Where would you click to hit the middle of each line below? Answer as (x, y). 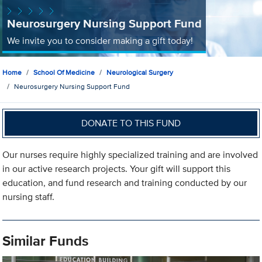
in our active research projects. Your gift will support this (117, 169)
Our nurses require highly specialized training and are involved (130, 155)
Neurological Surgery (140, 73)
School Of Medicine (64, 73)
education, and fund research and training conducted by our (125, 183)
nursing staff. (29, 197)
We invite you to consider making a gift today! (100, 40)
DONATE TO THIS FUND (131, 123)
